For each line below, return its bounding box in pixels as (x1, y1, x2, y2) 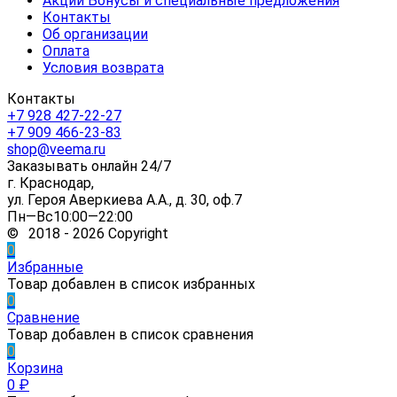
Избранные (7, 258, 83, 276)
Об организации (43, 25, 148, 43)
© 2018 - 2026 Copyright (7, 224, 168, 242)
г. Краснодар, (7, 174, 94, 191)
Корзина (7, 359, 63, 377)
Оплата (43, 42, 90, 59)
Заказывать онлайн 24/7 (7, 157, 171, 175)
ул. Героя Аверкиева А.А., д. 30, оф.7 (7, 191, 242, 208)
